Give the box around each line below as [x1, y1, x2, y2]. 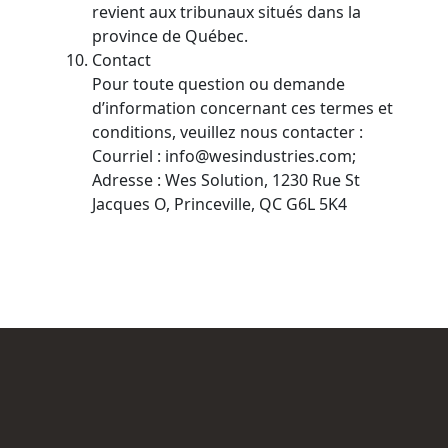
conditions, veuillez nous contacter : [92, 121, 363, 143]
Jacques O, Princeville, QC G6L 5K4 [92, 193, 347, 215]
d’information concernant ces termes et [92, 97, 393, 119]
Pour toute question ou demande [92, 73, 345, 95]
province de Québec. [92, 25, 248, 47]
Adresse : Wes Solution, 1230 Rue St [92, 169, 360, 191]
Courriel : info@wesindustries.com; [92, 145, 356, 167]
